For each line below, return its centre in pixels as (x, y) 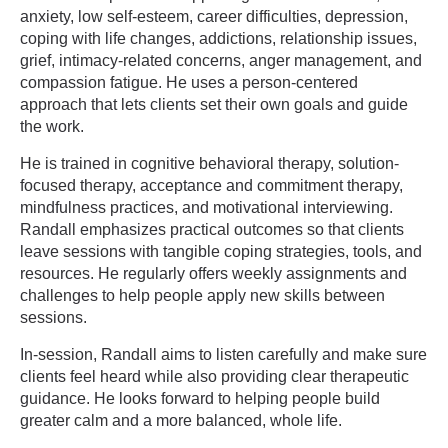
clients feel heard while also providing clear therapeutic (214, 376)
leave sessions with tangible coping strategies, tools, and (221, 251)
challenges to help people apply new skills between (202, 295)
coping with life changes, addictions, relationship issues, (218, 38)
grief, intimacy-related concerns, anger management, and (221, 60)
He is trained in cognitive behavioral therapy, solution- (209, 163)
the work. (52, 126)
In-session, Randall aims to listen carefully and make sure (223, 354)
